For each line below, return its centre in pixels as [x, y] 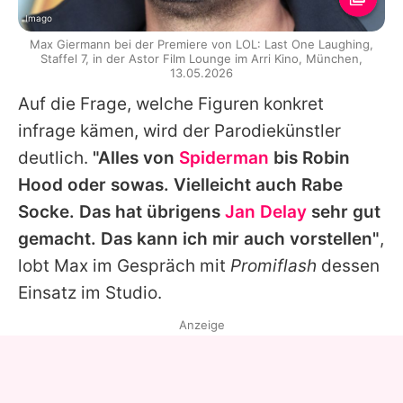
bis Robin [309, 158]
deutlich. [55, 158]
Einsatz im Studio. [90, 293]
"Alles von [136, 158]
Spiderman [224, 158]
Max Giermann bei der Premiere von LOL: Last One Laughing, [201, 45]
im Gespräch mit [159, 266]
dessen [348, 266]
